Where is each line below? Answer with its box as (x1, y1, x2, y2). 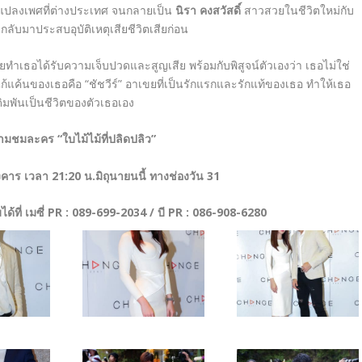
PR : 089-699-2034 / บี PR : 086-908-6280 (47, 204, 267, 221)
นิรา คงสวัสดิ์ (175, 2, 241, 18)
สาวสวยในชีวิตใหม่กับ (240, 2, 354, 18)
